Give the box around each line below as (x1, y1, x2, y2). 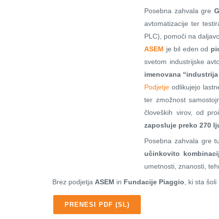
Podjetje (144, 83, 170, 91)
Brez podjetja (52, 177, 95, 186)
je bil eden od (164, 44, 211, 53)
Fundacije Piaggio (124, 177, 184, 186)
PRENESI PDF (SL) (65, 200, 130, 208)
